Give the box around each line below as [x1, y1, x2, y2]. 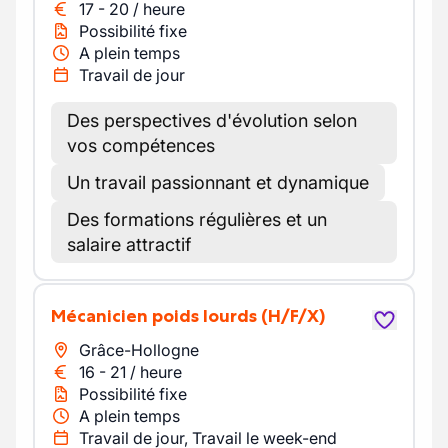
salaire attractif [67, 234, 191, 255]
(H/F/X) [261, 305, 325, 327]
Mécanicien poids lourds [66, 305, 257, 327]
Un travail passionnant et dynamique [67, 172, 369, 193]
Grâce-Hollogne [79, 340, 199, 360]
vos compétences [67, 135, 215, 156]
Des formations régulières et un [67, 209, 327, 230]
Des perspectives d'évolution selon [67, 110, 357, 131]
